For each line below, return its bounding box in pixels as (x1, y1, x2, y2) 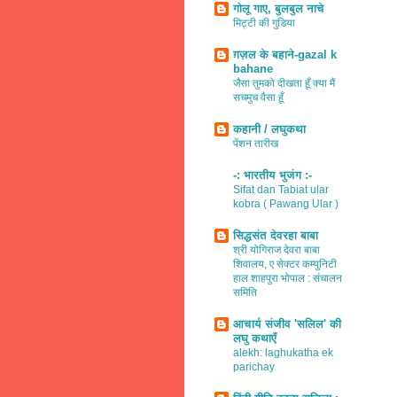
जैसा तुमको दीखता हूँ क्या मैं (233, 76, 335, 90)
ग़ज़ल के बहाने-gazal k (233, 47, 337, 61)
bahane (233, 61, 273, 75)
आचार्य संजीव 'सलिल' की (233, 316, 341, 331)
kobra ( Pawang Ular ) (233, 197, 339, 210)
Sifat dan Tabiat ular (233, 183, 329, 196)
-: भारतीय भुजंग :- (233, 167, 312, 182)
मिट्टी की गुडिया (233, 16, 295, 29)
